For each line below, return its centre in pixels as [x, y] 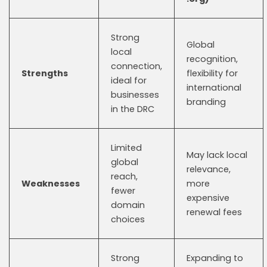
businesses [135, 95]
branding [206, 102]
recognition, [212, 59]
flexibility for [212, 73]
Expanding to [215, 258]
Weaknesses [51, 184]
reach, [124, 176]
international [214, 88]
